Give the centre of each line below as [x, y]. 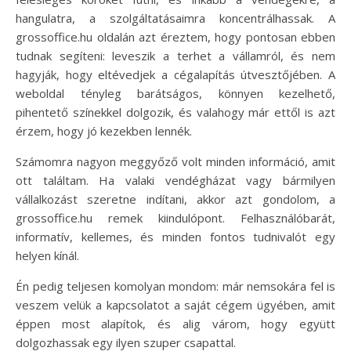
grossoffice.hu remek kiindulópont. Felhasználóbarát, [175, 218]
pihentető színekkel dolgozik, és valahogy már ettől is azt [175, 112]
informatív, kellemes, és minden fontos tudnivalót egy [175, 237]
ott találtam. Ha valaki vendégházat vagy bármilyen [175, 180]
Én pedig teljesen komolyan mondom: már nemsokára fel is [175, 286]
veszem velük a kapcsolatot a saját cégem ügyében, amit [175, 305]
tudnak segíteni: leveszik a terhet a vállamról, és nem [175, 56]
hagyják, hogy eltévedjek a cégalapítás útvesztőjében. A [175, 74]
